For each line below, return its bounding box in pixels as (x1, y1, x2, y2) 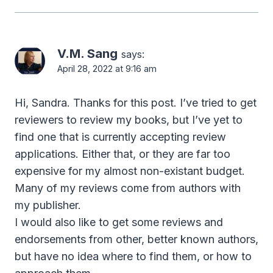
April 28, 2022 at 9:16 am (57, 63, 157, 74)
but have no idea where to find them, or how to (15, 249, 252, 263)
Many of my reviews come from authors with (15, 181, 241, 194)
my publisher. (15, 198, 81, 211)
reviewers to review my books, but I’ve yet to (15, 113, 243, 126)
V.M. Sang (57, 46, 118, 62)
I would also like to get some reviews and (15, 215, 223, 229)
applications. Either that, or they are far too (15, 147, 230, 160)
